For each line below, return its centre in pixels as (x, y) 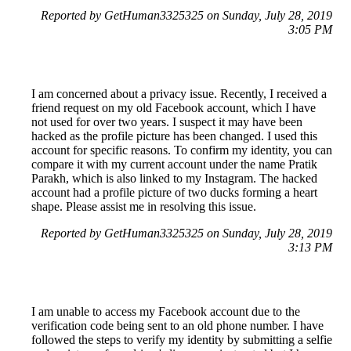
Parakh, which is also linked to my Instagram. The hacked (174, 179)
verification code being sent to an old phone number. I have (177, 326)
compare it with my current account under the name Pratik (174, 165)
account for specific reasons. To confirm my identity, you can (182, 150)
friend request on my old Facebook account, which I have (174, 108)
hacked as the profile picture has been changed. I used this (174, 136)
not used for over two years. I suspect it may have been (167, 122)
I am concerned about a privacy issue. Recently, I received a (179, 94)
